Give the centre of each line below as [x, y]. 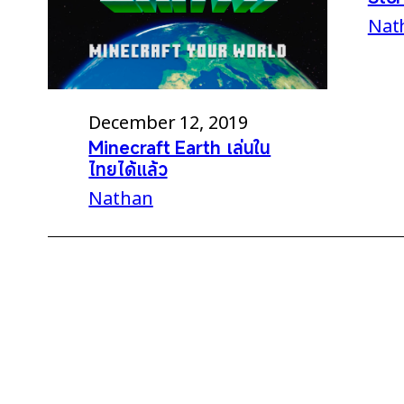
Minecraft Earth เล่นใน [180, 147]
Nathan [121, 196]
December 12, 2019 [168, 120]
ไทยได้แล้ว [128, 169]
